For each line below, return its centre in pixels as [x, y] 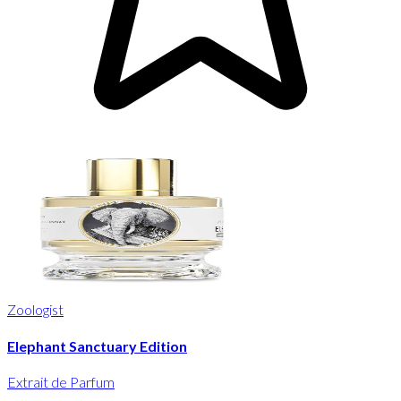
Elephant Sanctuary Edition [97, 346]
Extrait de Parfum [61, 381]
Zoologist [35, 310]
